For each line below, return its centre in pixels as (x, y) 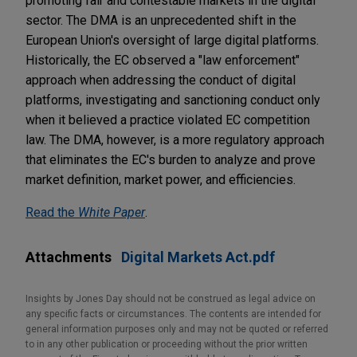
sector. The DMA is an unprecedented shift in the (161, 20)
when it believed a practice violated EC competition (168, 120)
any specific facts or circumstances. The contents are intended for (173, 314)
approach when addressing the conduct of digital (161, 80)
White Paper (112, 212)
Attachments (69, 257)
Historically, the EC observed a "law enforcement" (163, 60)
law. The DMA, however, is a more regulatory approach (175, 139)
